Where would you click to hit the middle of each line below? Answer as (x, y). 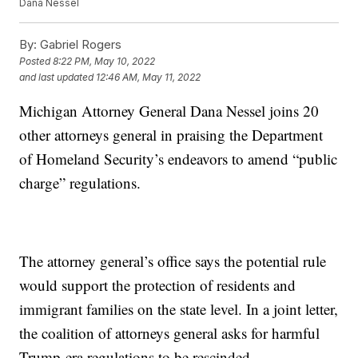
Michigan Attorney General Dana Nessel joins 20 (169, 111)
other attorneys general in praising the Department (171, 135)
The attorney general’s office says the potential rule (173, 261)
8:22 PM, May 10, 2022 (104, 62)
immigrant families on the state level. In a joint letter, (179, 309)
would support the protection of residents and (158, 285)
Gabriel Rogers (80, 45)
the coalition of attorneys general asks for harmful (170, 333)
